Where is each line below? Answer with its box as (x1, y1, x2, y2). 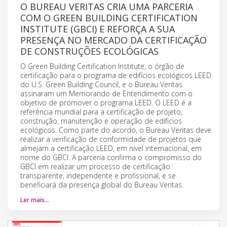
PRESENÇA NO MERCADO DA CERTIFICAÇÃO (20, 33, 207, 46)
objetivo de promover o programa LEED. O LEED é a (20, 97, 192, 107)
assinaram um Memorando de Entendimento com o (20, 88, 193, 98)
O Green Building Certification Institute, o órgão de (20, 61, 184, 71)
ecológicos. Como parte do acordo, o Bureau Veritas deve (20, 125, 211, 135)
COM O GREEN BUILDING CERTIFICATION (20, 11, 198, 24)
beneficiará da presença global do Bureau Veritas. (20, 179, 183, 190)
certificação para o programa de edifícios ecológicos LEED (20, 70, 211, 80)
